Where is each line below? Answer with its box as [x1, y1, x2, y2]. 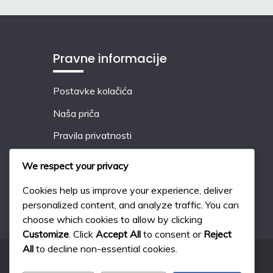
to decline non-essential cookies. [34, 243, 177, 255]
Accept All [96, 228, 141, 241]
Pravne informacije [53, 49, 167, 67]
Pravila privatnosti [53, 129, 132, 142]
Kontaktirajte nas [53, 174, 127, 186]
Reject [204, 228, 232, 241]
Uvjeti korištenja [53, 152, 123, 165]
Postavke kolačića [53, 84, 132, 97]
